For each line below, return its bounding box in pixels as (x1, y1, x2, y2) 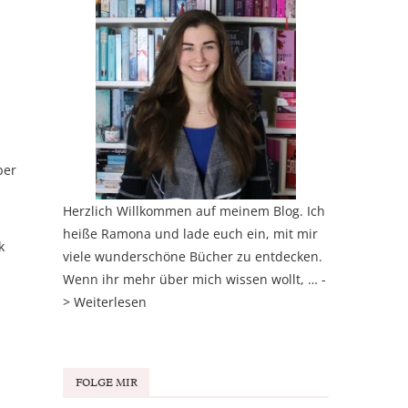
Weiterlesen (73, 293, 147, 311)
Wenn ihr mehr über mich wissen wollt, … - (62, 270, 326, 289)
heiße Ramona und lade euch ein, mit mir (62, 225, 318, 243)
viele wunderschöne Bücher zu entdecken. (62, 248, 322, 266)
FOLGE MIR (75, 375, 138, 391)
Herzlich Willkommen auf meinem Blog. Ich (62, 202, 325, 220)
